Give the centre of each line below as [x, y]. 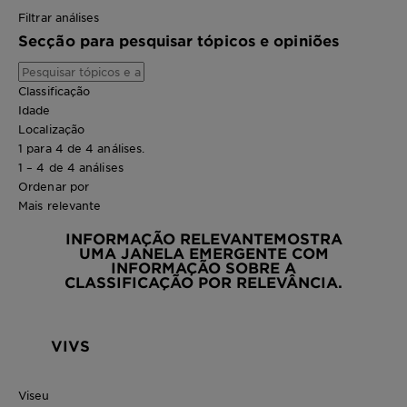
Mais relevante [60, 206]
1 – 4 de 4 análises [71, 168]
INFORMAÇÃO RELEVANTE [169, 238]
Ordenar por [54, 187]
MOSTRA [308, 238]
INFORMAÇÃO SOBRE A [203, 268]
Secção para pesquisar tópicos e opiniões [179, 40]
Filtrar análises [59, 18]
